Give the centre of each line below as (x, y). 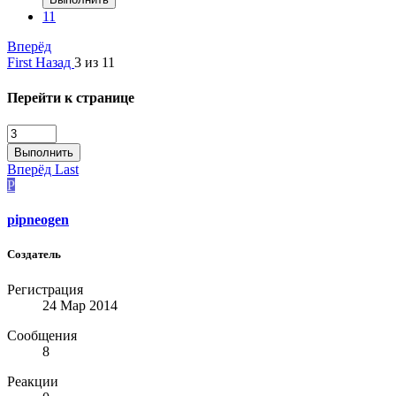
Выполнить (44, 152)
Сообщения (42, 335)
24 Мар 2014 (80, 305)
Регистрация (45, 289)
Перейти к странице (71, 97)
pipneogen (38, 220)
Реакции (33, 381)
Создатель (34, 255)
